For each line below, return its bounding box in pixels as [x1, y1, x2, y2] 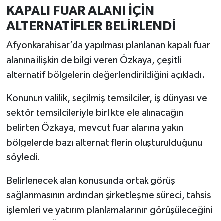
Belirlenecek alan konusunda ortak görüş [6, 176, 175, 186]
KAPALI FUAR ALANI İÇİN [6, 4, 154, 17]
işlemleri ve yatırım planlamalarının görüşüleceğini [6, 205, 212, 216]
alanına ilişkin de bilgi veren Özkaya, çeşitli [6, 55, 182, 66]
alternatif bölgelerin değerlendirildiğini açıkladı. [6, 70, 205, 80]
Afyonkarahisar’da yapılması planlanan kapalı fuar [6, 40, 210, 51]
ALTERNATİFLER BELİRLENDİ [6, 19, 176, 33]
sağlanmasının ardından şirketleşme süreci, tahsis [6, 190, 211, 201]
